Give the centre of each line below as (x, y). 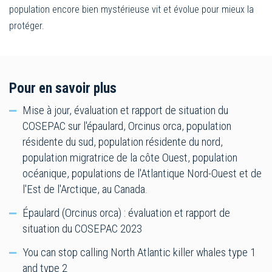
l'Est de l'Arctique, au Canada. (85, 189)
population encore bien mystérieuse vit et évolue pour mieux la (131, 9)
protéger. (27, 25)
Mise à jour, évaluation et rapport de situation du (125, 110)
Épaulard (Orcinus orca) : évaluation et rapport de (126, 212)
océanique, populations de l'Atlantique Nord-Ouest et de (142, 173)
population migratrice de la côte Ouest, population (130, 157)
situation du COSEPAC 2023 (82, 228)
